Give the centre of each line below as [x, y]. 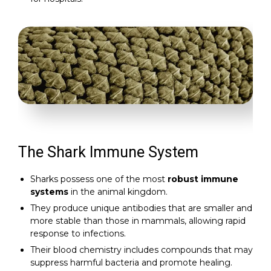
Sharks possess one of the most [99, 179]
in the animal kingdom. [118, 192]
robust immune [203, 179]
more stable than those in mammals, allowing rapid [138, 221]
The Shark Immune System [108, 152]
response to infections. [78, 234]
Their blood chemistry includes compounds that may [142, 250]
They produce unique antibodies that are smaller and [141, 208]
